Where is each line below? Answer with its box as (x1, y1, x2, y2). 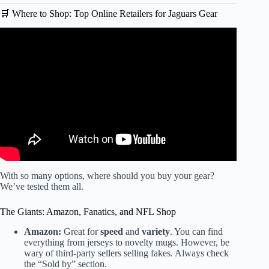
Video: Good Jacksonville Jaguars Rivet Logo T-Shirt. (16, 44, 221, 55)
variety (142, 226, 170, 237)
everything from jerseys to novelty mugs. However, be (24, 237, 229, 247)
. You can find (170, 226, 223, 237)
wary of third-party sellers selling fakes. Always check (24, 247, 229, 258)
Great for (61, 226, 100, 237)
